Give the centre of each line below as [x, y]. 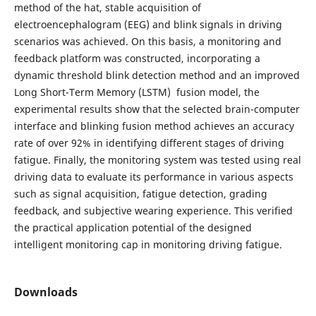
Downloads [45, 292]
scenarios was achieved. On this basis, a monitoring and [147, 41]
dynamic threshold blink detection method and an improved [157, 75]
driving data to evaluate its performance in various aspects [153, 177]
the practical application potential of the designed [133, 227]
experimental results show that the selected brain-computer [157, 109]
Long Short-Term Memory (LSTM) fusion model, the [136, 92]
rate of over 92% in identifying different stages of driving [149, 143]
